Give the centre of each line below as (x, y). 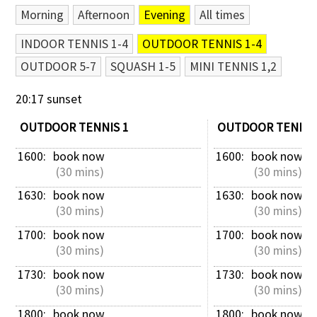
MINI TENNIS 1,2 (234, 66)
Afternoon (104, 15)
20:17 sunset (49, 99)
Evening (165, 15)
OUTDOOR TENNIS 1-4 (202, 44)
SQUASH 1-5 (143, 66)
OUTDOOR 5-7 (59, 66)
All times (223, 15)
